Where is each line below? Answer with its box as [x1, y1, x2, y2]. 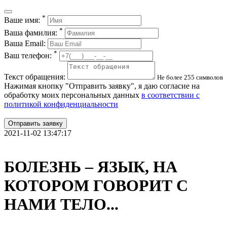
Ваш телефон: [4, 51, 54, 60]
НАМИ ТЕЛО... [4, 195, 119, 214]
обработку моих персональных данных [4, 90, 141, 99]
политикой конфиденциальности [4, 99, 118, 108]
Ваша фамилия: [4, 28, 59, 37]
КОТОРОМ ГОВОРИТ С [4, 176, 188, 195]
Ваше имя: [4, 16, 42, 25]
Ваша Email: [4, 39, 48, 48]
